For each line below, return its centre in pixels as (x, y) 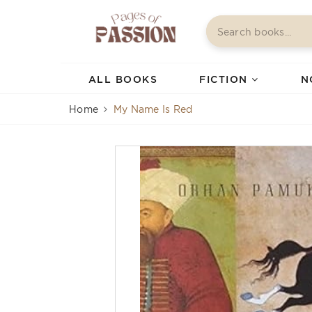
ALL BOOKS (123, 78)
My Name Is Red (153, 109)
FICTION (226, 78)
